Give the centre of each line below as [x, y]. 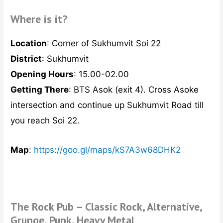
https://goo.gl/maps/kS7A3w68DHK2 [108, 150]
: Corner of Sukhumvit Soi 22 [104, 44]
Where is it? [39, 19]
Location [29, 44]
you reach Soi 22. [45, 121]
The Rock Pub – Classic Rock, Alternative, [106, 207]
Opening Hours [42, 74]
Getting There [40, 90]
